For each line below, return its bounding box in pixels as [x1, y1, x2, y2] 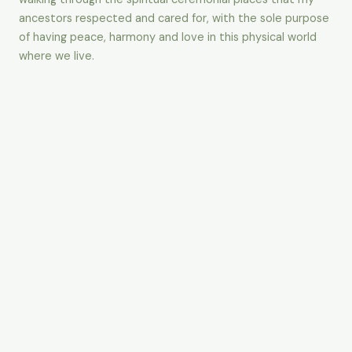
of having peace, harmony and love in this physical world [19, 30, 317, 46]
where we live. [19, 49, 94, 64]
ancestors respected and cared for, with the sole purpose [19, 11, 329, 27]
